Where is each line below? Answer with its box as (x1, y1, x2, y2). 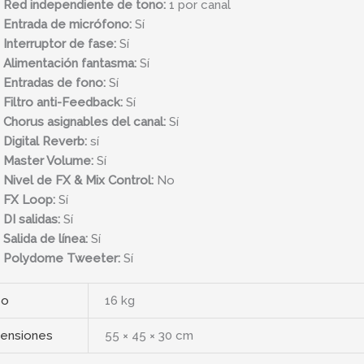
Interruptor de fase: (2, 36, 116, 51)
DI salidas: (2, 211, 60, 227)
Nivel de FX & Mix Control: (2, 172, 154, 188)
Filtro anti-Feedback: (2, 94, 123, 110)
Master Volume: (2, 153, 93, 168)
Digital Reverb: (2, 133, 87, 149)
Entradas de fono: (2, 75, 106, 90)
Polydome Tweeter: (2, 250, 120, 266)
